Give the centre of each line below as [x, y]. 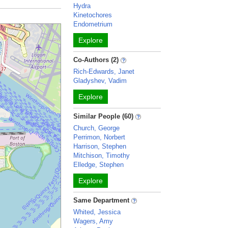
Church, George [97, 128]
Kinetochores [93, 15]
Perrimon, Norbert [99, 137]
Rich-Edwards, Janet [104, 72]
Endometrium [93, 24]
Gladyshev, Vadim [100, 81]
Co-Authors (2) [96, 60]
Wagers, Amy [93, 221]
